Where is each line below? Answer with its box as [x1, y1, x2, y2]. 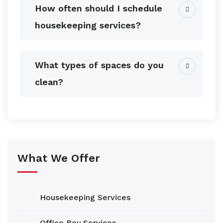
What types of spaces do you [35, 59, 164, 70]
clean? [35, 76, 63, 87]
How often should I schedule [35, 2, 162, 13]
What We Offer [17, 151, 100, 164]
